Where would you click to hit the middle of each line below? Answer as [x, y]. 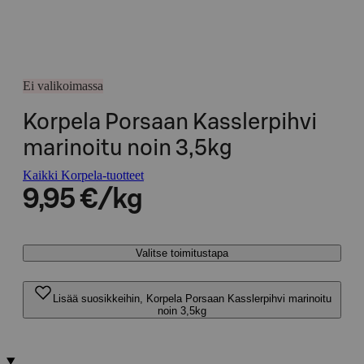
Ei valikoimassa [63, 86]
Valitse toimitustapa [182, 253]
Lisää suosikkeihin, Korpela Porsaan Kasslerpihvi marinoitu [192, 299]
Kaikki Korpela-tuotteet [83, 175]
